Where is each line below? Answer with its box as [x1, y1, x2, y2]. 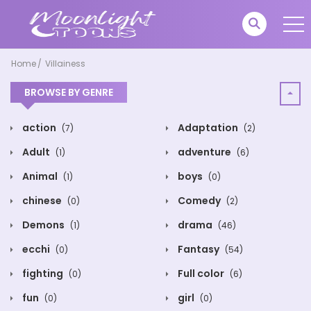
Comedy [176, 194, 223, 208]
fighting [20, 267, 65, 280]
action [20, 121, 58, 135]
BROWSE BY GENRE [24, 85, 113, 99]
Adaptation [176, 121, 240, 135]
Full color [176, 267, 226, 280]
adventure [176, 145, 233, 159]
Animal [20, 169, 60, 183]
